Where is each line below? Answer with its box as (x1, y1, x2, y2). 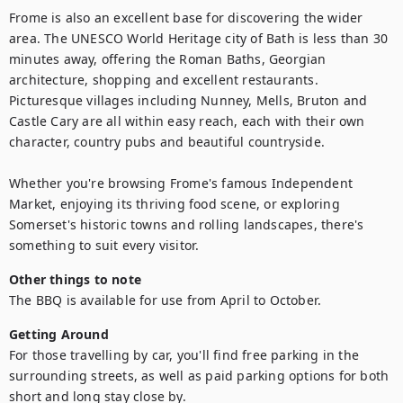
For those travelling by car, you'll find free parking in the (9, 346, 360, 363)
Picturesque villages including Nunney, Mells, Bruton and (9, 92, 368, 109)
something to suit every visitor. (9, 237, 200, 254)
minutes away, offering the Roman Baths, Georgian (9, 50, 327, 67)
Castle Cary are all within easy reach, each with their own (9, 112, 365, 130)
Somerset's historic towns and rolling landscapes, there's (9, 216, 364, 233)
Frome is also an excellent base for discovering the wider (9, 9, 363, 26)
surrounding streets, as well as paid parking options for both (9, 367, 390, 384)
